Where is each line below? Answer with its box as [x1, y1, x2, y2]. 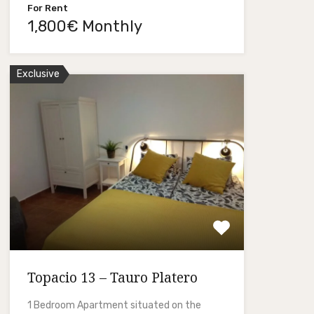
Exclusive [16, 67, 60, 80]
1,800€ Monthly [27, 16, 142, 36]
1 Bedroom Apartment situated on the [27, 299, 201, 311]
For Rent [27, 2, 68, 13]
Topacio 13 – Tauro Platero [27, 268, 198, 287]
